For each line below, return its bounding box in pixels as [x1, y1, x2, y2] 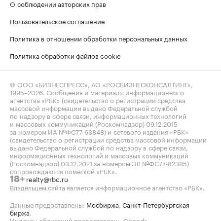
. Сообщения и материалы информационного [43, 87, 184, 97]
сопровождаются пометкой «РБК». [10, 166, 117, 176]
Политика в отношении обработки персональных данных [10, 33, 187, 43]
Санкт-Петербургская [122, 199, 189, 209]
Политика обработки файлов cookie [10, 50, 121, 60]
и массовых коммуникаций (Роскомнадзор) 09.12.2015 [10, 118, 178, 128]
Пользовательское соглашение [10, 16, 105, 26]
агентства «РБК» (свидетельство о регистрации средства [10, 95, 185, 105]
